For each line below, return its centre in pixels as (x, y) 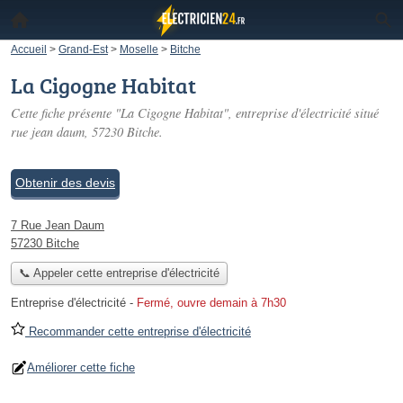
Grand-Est (83, 49)
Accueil (29, 49)
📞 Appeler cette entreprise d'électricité (119, 273)
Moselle (139, 49)
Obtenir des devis (65, 183)
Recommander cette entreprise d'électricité (138, 332)
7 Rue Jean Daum (58, 225)
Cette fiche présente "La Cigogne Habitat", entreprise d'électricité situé (195, 113)
